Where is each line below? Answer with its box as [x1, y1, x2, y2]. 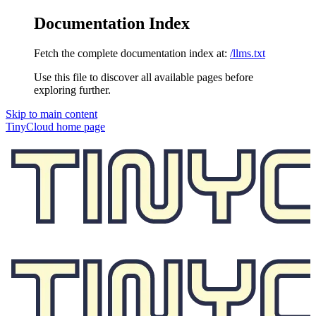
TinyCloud [6, 120, 54, 133]
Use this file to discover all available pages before [34, 71, 253, 83]
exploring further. [34, 83, 111, 96]
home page [54, 120, 105, 133]
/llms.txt [230, 47, 265, 59]
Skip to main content [6, 107, 97, 120]
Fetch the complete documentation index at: [34, 47, 227, 59]
